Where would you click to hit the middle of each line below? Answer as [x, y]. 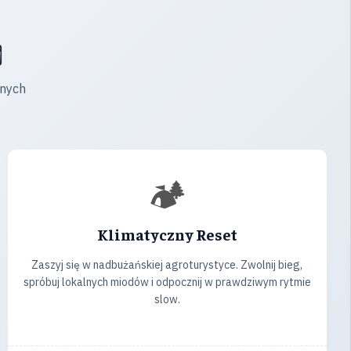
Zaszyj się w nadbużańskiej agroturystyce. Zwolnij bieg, [167, 265]
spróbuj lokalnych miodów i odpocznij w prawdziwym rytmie [167, 282]
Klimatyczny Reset [167, 234]
